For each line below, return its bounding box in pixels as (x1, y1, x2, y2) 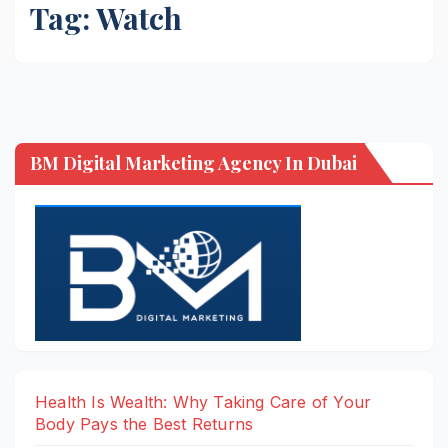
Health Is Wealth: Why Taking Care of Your (35, 392, 372, 413)
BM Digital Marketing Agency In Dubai (30, 151, 357, 176)
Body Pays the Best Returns (35, 414, 254, 435)
